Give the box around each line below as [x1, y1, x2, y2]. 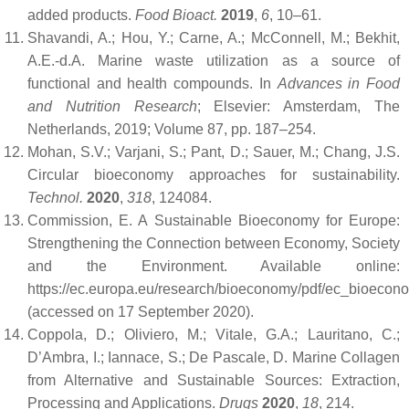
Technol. [27, 190, 87, 205]
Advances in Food [277, 76, 401, 91]
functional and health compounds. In [27, 76, 278, 91]
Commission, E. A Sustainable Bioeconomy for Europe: [27, 213, 400, 228]
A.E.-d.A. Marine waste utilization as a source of [27, 53, 400, 68]
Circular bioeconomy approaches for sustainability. [27, 167, 400, 183]
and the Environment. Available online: [27, 258, 400, 274]
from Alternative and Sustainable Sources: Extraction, [27, 372, 400, 388]
